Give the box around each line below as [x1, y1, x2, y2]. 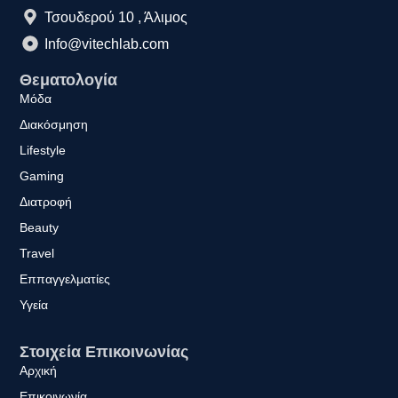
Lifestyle [20, 142, 67, 157]
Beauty [20, 219, 60, 235]
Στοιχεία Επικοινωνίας [20, 342, 189, 361]
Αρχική [20, 362, 58, 378]
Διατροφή [20, 194, 73, 209]
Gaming [20, 168, 65, 183]
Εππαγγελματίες [20, 271, 111, 286]
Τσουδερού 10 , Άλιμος [44, 9, 187, 25]
